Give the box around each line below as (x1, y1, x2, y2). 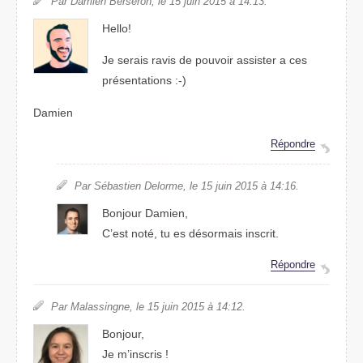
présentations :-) (102, 74, 187, 88)
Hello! (102, 21, 132, 35)
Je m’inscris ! (102, 347, 169, 361)
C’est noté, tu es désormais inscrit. (102, 226, 280, 240)
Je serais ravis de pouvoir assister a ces (102, 53, 308, 67)
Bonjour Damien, (102, 206, 189, 220)
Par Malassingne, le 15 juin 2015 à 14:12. (51, 300, 246, 313)
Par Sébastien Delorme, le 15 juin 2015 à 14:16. (74, 179, 299, 192)
